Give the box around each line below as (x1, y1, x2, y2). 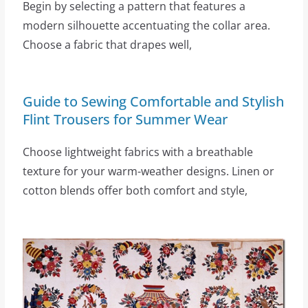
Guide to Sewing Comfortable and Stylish (22, 92, 284, 111)
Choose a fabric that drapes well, (22, 37, 192, 53)
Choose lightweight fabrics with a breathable (22, 144, 253, 160)
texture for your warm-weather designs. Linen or (22, 164, 274, 179)
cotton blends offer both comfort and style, (22, 183, 247, 199)
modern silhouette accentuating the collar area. (22, 18, 270, 34)
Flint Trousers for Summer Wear (22, 110, 228, 129)
